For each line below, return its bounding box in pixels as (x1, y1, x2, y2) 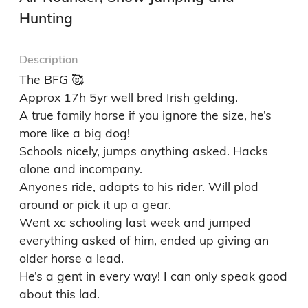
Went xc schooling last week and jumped (19, 214, 251, 230)
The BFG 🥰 (19, 71, 84, 87)
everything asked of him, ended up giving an (19, 232, 269, 248)
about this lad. (19, 286, 100, 302)
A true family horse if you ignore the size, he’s (19, 107, 272, 123)
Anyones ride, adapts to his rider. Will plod (19, 179, 258, 195)
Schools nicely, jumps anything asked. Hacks (19, 143, 268, 159)
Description (19, 52, 78, 67)
